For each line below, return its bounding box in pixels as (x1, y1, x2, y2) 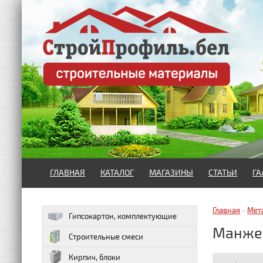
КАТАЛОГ (100, 167, 134, 177)
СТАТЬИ (208, 167, 237, 177)
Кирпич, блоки (69, 252, 120, 262)
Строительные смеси (69, 232, 143, 241)
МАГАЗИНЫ (149, 167, 193, 177)
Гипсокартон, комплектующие (69, 211, 177, 221)
